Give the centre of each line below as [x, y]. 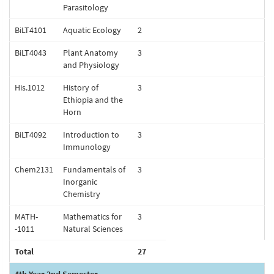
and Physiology [91, 65]
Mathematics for [92, 217]
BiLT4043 [31, 53]
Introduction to [91, 135]
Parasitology [86, 7]
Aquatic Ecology [92, 30]
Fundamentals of [94, 169]
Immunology [87, 147]
